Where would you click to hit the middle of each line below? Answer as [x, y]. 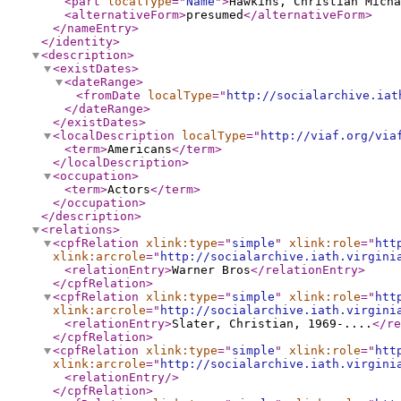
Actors [129, 189]
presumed [215, 15]
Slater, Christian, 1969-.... [272, 324]
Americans [140, 149]
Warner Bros [211, 270]
